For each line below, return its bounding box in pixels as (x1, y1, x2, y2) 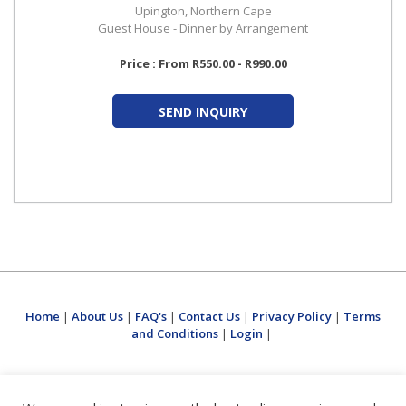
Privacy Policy (252, 308, 332, 324)
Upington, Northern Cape (134, 3, 272, 19)
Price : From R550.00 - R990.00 (119, 55, 287, 72)
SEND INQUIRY (159, 103, 247, 121)
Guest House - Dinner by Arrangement (98, 20, 308, 36)
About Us (72, 308, 123, 324)
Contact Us (179, 308, 240, 324)
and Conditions (131, 325, 218, 342)
